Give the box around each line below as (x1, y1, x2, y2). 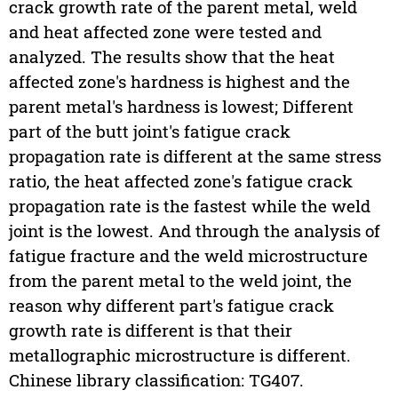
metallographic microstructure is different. (8, 344, 351, 367)
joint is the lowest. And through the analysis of (8, 219, 380, 243)
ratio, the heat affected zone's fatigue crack (8, 170, 353, 193)
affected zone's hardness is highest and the (8, 70, 350, 93)
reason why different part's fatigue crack (8, 294, 334, 317)
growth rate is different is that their (8, 319, 292, 342)
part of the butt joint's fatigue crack (8, 120, 291, 143)
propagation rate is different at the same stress (8, 145, 381, 168)
